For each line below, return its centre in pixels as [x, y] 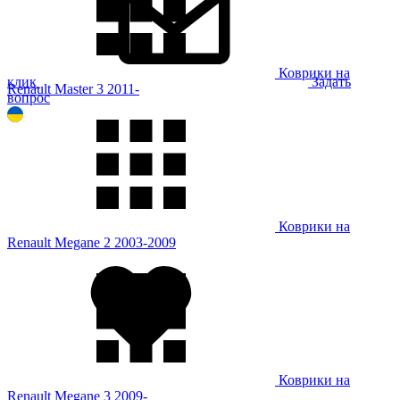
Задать [329, 81]
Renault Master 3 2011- [73, 88]
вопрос [29, 97]
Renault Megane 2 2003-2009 [92, 242]
